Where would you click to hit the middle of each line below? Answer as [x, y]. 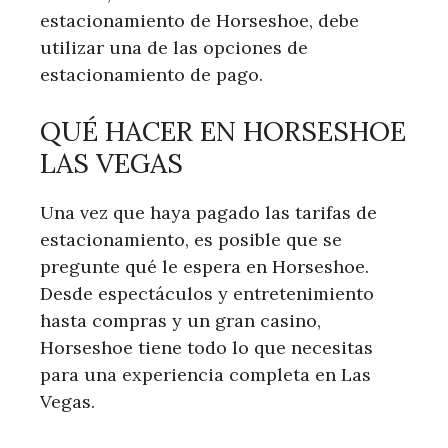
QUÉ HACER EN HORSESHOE [223, 130]
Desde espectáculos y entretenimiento [207, 293]
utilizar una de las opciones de [174, 47]
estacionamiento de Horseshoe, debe [199, 20]
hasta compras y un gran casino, [180, 320]
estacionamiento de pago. [151, 74]
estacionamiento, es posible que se [191, 239]
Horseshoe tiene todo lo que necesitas [206, 347]
